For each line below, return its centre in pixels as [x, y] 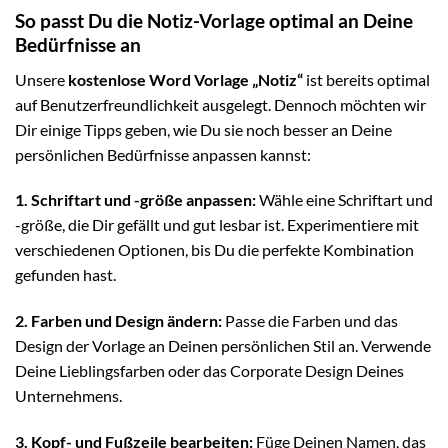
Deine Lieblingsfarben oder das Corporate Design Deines [209, 371]
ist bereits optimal [366, 79]
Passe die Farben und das [310, 321]
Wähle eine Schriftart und [344, 200]
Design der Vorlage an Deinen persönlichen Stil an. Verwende [223, 346]
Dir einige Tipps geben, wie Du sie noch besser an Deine [203, 129]
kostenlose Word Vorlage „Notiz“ [185, 79]
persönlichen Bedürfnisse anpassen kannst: [163, 154]
